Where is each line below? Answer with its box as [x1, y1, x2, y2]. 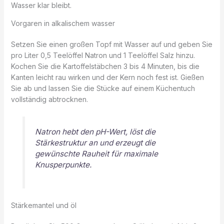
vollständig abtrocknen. [10, 95, 88, 104]
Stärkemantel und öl [10, 200, 76, 209]
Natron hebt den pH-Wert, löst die [34, 127, 155, 137]
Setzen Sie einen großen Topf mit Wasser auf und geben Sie [10, 40, 212, 49]
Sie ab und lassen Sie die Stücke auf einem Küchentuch [10, 84, 195, 93]
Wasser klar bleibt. [10, 1, 71, 10]
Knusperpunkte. [34, 160, 91, 170]
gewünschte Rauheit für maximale [34, 149, 158, 159]
